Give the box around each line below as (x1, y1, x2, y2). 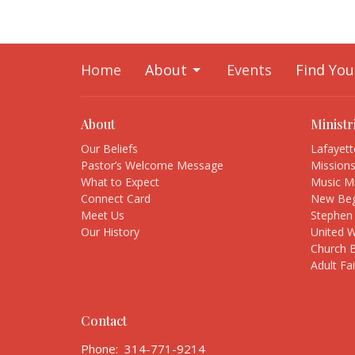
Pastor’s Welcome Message (81, 157, 223, 173)
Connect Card (81, 190, 151, 206)
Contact (81, 312, 127, 330)
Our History (81, 223, 139, 239)
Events (227, 60, 272, 80)
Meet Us (81, 207, 124, 223)
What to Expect (81, 174, 159, 189)
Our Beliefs (81, 140, 138, 156)
